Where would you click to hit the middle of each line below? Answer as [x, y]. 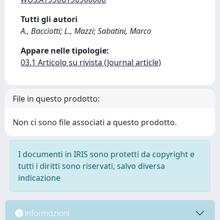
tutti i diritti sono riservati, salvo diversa [92, 166]
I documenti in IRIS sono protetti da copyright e [106, 154]
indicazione [39, 178]
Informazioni [46, 213]
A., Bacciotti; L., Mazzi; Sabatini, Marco [86, 31]
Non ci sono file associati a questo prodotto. [95, 122]
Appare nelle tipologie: [65, 51]
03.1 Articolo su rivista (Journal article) [91, 62]
